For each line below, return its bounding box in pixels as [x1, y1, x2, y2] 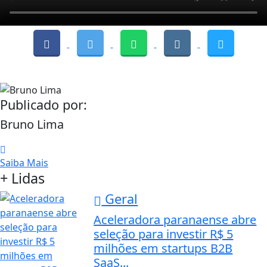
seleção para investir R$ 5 [94, 225, 234, 242]
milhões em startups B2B [94, 240, 233, 256]
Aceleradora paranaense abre [94, 211, 257, 228]
